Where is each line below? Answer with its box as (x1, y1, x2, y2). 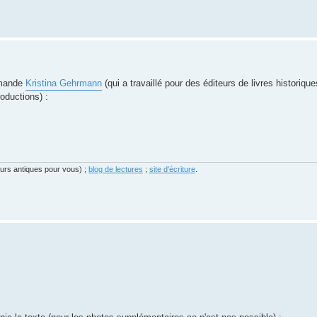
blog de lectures (88, 164, 143, 173)
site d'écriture (149, 164, 195, 173)
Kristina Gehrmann (25, 78, 102, 88)
